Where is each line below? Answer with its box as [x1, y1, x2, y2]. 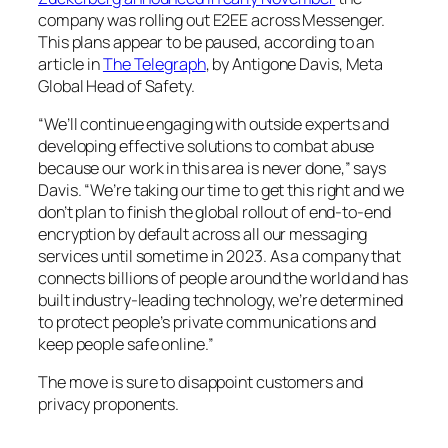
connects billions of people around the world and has [38, 267, 408, 290]
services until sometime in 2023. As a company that [38, 245, 401, 268]
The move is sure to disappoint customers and [38, 371, 363, 394]
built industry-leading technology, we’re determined [38, 289, 403, 312]
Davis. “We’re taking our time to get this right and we [38, 179, 404, 202]
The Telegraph [102, 52, 206, 75]
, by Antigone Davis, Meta [205, 52, 384, 75]
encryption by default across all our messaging [38, 223, 368, 246]
